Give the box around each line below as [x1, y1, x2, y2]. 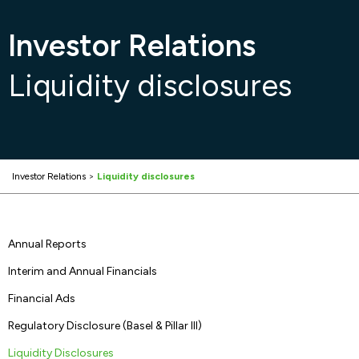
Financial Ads [8, 292, 75, 305]
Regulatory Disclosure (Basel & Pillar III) [8, 319, 202, 333]
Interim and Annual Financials [8, 264, 157, 278]
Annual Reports [8, 237, 87, 251]
